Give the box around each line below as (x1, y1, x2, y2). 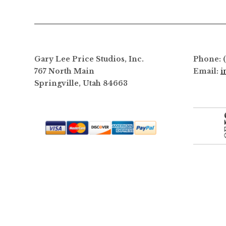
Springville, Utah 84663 (34, 79, 128, 88)
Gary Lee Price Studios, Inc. (34, 54, 144, 64)
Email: (193, 67, 220, 76)
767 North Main (34, 67, 94, 76)
